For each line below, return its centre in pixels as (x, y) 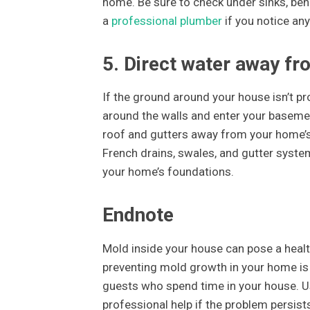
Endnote (138, 215)
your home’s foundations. (168, 172)
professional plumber (166, 20)
